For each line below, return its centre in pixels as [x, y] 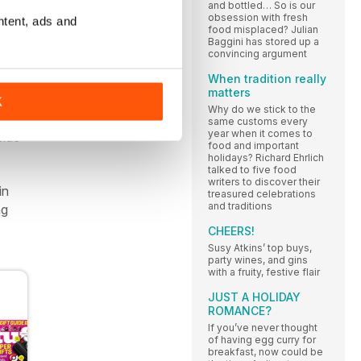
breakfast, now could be [266, 351]
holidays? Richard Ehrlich [266, 157]
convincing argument [257, 53]
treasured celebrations [262, 193]
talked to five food [252, 169]
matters [229, 92]
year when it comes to [260, 133]
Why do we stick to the [262, 109]
